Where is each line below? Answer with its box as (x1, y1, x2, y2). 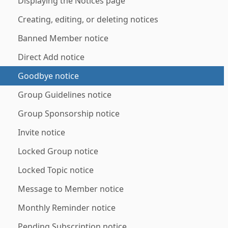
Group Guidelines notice (18, 89, 111, 100)
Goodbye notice (18, 70, 79, 81)
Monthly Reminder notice (18, 202, 116, 213)
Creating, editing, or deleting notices (18, 14, 158, 25)
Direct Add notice (18, 51, 84, 63)
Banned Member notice (18, 33, 108, 44)
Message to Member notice (18, 183, 124, 194)
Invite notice (18, 127, 65, 138)
